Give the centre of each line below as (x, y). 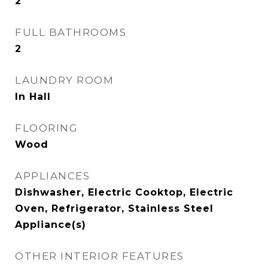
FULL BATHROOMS (71, 32)
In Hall (33, 97)
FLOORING (46, 128)
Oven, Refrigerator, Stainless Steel (114, 208)
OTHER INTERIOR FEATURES (100, 256)
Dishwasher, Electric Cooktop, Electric (124, 192)
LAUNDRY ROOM (64, 80)
